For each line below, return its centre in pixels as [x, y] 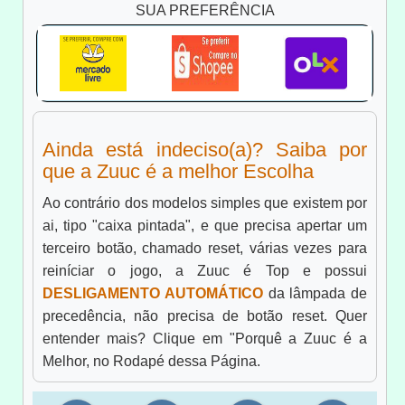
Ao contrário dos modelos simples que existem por [205, 203]
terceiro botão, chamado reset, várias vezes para [205, 249]
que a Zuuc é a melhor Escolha [178, 172]
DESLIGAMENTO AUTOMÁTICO [153, 294]
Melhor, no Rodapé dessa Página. [151, 362]
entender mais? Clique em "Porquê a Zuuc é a [205, 339]
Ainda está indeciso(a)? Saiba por [205, 150]
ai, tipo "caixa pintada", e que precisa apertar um [205, 226]
